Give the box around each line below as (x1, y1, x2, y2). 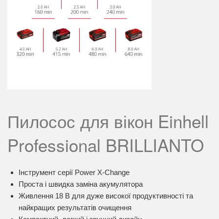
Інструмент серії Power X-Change (18, 168, 130, 176)
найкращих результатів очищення (18, 203, 131, 212)
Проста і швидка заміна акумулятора (18, 180, 143, 188)
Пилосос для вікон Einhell (7, 109, 209, 133)
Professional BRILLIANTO (7, 132, 204, 157)
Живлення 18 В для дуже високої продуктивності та (18, 192, 193, 200)
